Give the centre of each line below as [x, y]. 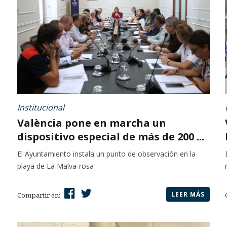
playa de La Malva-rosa [55, 166]
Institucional [41, 108]
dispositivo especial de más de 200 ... [111, 137]
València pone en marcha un [92, 123]
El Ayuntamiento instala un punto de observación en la [106, 154]
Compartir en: [40, 195]
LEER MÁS [188, 195]
